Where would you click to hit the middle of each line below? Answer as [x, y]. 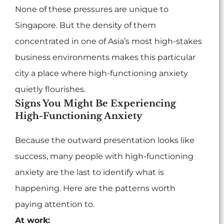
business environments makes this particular [105, 57]
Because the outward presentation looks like [105, 140]
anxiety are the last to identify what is [89, 172]
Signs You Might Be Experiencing [95, 104]
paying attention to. [55, 204]
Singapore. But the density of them [85, 25]
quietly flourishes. [50, 89]
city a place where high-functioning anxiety [101, 73]
